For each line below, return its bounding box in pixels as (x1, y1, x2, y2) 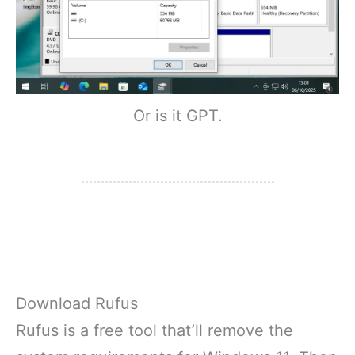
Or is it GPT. (132, 106, 223, 126)
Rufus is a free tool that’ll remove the (16, 321, 293, 341)
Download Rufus (16, 294, 138, 314)
